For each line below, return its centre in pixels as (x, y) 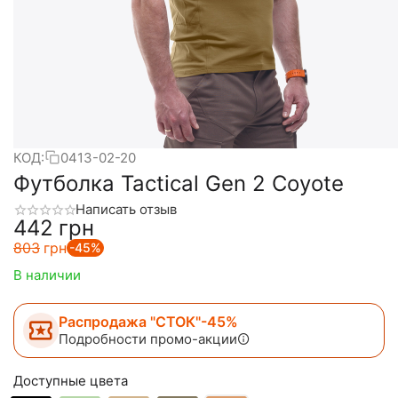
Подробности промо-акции (148, 339)
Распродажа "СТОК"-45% (148, 322)
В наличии (47, 275)
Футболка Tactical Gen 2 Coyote (179, 183)
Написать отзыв (126, 209)
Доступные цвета (71, 381)
